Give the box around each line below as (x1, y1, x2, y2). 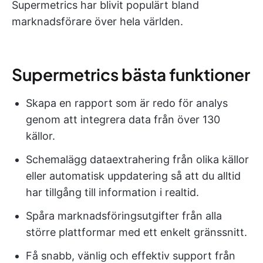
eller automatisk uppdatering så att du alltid (26, 170, 241, 183)
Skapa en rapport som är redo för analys (26, 97, 228, 110)
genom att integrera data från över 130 (26, 113, 220, 126)
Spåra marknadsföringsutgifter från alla (26, 210, 222, 222)
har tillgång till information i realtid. (26, 186, 199, 199)
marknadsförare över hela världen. (12, 15, 183, 28)
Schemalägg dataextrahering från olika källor (26, 153, 249, 166)
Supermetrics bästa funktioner (12, 64, 250, 85)
